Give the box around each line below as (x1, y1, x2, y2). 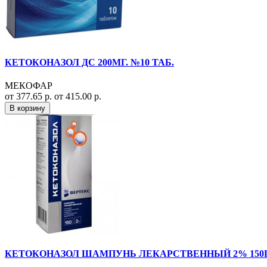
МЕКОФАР (5, 80, 52, 91)
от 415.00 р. (54, 91, 101, 101)
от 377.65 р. (5, 91, 54, 101)
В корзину (10, 103, 45, 113)
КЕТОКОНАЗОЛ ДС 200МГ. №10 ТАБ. (5, 57, 174, 67)
